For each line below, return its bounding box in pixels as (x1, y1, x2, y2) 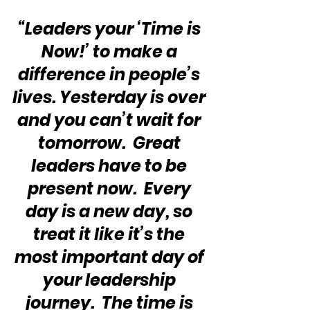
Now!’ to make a (41, 39, 181, 63)
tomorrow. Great (37, 131, 184, 154)
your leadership (42, 268, 179, 291)
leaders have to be (31, 154, 190, 177)
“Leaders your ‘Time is (17, 17, 204, 40)
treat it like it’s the (33, 222, 188, 246)
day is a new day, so (26, 199, 196, 223)
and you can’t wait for (17, 108, 204, 131)
